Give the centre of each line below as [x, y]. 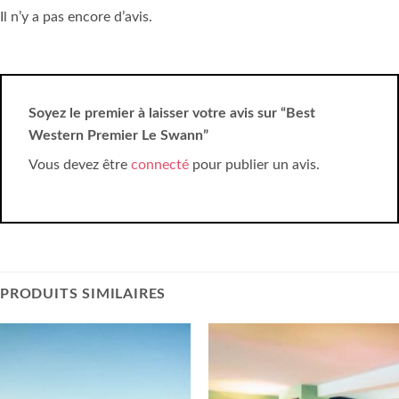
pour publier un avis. [254, 165]
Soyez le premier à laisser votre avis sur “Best [172, 114]
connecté [160, 165]
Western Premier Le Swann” [120, 136]
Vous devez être [80, 165]
